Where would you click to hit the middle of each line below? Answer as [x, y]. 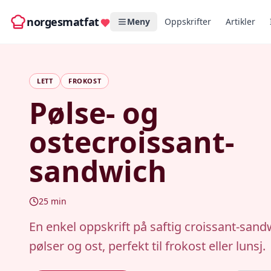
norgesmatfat [63, 22]
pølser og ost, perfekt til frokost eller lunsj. [147, 246]
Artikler [240, 21]
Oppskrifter [188, 21]
